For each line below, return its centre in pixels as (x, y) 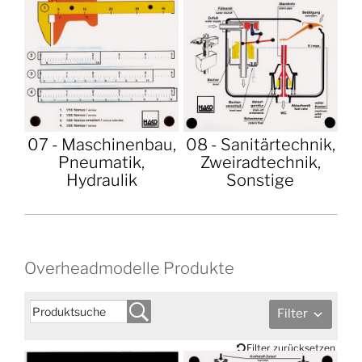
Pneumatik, (102, 163)
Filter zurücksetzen (291, 348)
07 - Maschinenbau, (101, 145)
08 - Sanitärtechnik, (260, 145)
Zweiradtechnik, (260, 163)
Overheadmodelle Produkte (129, 268)
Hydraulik (101, 181)
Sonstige (261, 181)
